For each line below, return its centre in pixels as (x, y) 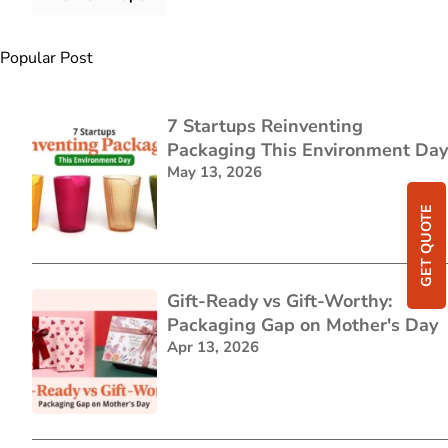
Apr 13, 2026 (212, 347)
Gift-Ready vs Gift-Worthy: (279, 301)
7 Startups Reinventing (264, 125)
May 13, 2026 (214, 171)
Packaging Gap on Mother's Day (302, 325)
